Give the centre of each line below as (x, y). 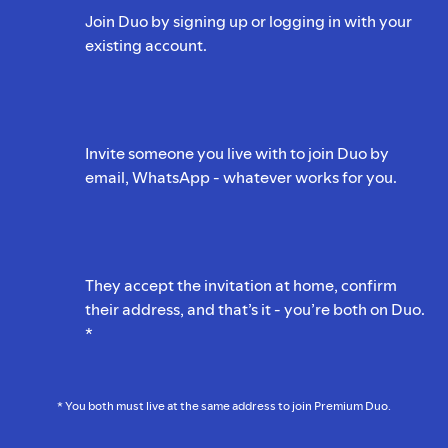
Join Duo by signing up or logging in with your (248, 20)
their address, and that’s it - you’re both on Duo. (254, 308)
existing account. (145, 44)
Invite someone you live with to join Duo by (236, 152)
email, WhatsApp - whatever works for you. (240, 176)
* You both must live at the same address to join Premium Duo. (224, 405)
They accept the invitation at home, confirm (240, 284)
